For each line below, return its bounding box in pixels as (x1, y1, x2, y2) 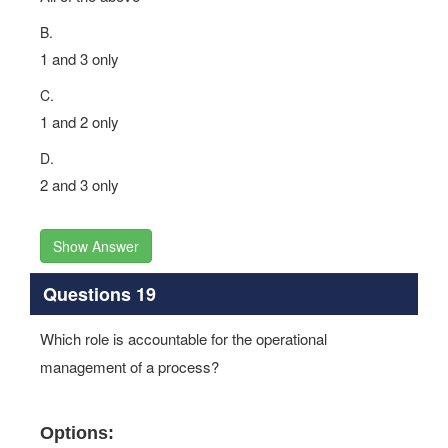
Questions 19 (42, 280, 156, 307)
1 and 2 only (40, 111, 119, 132)
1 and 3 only (40, 48, 119, 69)
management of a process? (40, 356, 219, 377)
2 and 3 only (40, 174, 119, 195)
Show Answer (53, 236, 139, 256)
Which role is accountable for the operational (40, 328, 327, 349)
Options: (40, 423, 114, 443)
